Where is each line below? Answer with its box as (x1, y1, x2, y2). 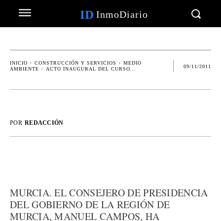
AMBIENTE (10, 66, 39, 72)
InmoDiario (96, 9, 148, 20)
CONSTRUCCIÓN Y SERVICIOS (35, 60, 116, 66)
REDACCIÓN (24, 119, 64, 126)
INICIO (10, 60, 28, 66)
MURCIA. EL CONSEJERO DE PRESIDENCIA (10, 186, 208, 199)
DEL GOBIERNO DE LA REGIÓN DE (10, 198, 170, 211)
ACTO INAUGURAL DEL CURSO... (46, 66, 136, 72)
